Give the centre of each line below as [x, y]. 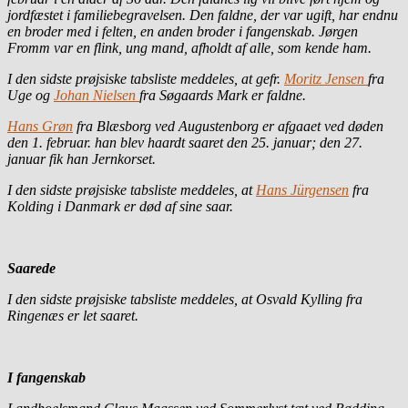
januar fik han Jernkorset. [82, 158]
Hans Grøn [40, 126]
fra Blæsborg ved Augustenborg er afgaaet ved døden [228, 126]
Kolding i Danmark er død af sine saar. [120, 206]
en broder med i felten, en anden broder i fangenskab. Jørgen [183, 31]
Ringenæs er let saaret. [73, 315]
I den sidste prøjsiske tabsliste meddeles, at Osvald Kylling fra [185, 299]
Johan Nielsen [97, 95]
